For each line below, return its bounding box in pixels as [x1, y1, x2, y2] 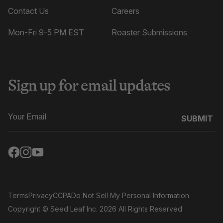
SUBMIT [181, 113, 213, 124]
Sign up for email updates [8, 76, 170, 95]
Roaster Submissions [111, 27, 187, 38]
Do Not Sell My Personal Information [71, 191, 189, 200]
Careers [111, 6, 139, 16]
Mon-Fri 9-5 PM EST [8, 27, 84, 38]
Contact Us [8, 6, 49, 16]
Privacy [28, 191, 53, 200]
